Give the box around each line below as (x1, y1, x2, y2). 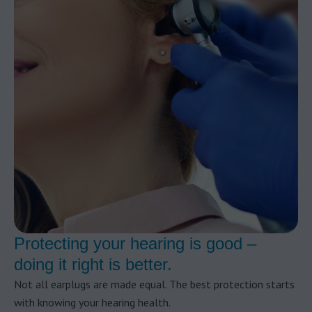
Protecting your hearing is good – (14, 234, 256, 253)
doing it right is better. (14, 255, 172, 274)
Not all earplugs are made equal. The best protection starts (14, 277, 295, 291)
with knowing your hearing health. (14, 295, 171, 309)
